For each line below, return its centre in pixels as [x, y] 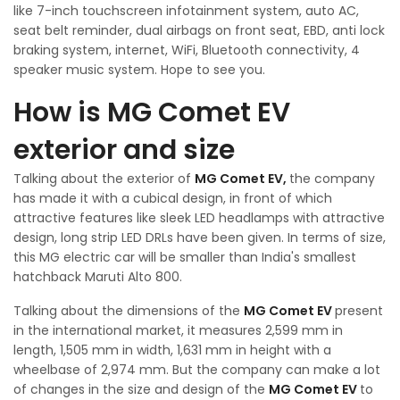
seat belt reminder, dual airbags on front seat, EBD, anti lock [199, 30]
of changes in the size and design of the [141, 389]
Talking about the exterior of [104, 178]
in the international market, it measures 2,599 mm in [178, 330]
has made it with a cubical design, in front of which [173, 198]
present [359, 310]
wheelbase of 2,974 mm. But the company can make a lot [197, 369]
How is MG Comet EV [152, 112]
